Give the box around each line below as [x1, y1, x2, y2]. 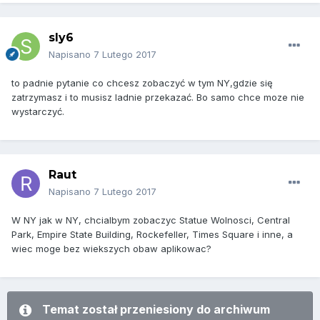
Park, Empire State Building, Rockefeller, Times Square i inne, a [11, 229, 293, 241]
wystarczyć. [11, 106, 64, 118]
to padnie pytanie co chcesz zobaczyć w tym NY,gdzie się [11, 77, 273, 89]
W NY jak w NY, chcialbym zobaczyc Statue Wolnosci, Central [11, 214, 290, 226]
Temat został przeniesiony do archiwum [42, 302, 270, 317]
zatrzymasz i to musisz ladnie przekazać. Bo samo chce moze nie [11, 91, 304, 104]
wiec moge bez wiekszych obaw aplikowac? [11, 243, 211, 255]
